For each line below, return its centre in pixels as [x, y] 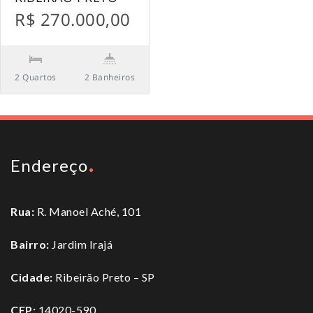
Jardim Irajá [81, 245]
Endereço [49, 166]
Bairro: [30, 245]
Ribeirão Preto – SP [104, 277]
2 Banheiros [109, 78]
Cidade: [32, 277]
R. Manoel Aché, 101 [88, 212]
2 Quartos [36, 78]
